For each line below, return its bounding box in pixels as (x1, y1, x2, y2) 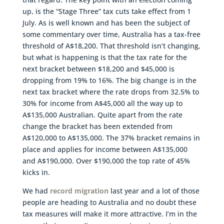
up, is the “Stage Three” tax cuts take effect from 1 (22, 6, 191, 16)
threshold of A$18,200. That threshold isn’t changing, (22, 41, 200, 51)
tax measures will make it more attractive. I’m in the (22, 209, 197, 219)
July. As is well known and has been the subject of (22, 18, 190, 28)
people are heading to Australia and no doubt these (22, 197, 196, 207)
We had (22, 186, 50, 196)
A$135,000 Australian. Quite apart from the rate (22, 110, 182, 120)
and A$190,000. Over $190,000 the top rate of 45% (22, 156, 190, 166)
